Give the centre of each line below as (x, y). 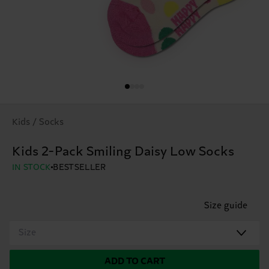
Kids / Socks (38, 122)
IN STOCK (32, 167)
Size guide (226, 205)
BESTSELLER (80, 167)
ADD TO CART (134, 261)
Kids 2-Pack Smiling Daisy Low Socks (123, 152)
